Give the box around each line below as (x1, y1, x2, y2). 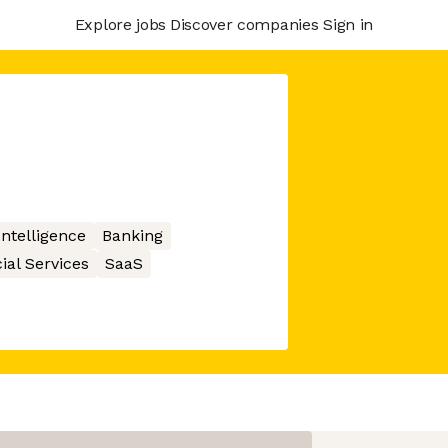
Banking (101, 226, 163, 245)
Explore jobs (74, 14, 166, 34)
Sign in (323, 14, 373, 34)
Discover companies (169, 14, 319, 34)
